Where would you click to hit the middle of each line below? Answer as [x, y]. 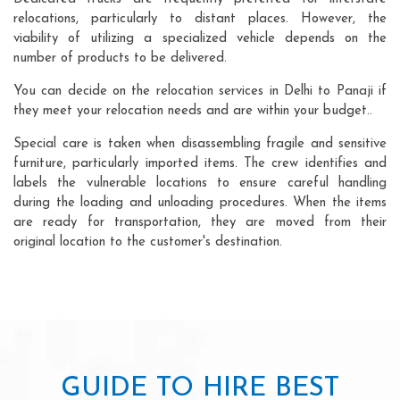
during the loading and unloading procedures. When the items [200, 203]
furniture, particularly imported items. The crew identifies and [200, 163]
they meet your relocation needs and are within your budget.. [193, 111]
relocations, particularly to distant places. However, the [200, 19]
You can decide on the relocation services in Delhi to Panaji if [200, 91]
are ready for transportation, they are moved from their [200, 222]
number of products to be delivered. [120, 58]
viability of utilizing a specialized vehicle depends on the [200, 38]
